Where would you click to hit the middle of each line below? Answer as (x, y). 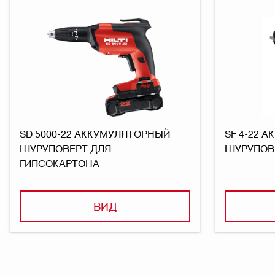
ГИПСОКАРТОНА (60, 163)
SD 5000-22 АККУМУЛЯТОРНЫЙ (95, 133)
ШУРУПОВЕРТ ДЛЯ (65, 148)
